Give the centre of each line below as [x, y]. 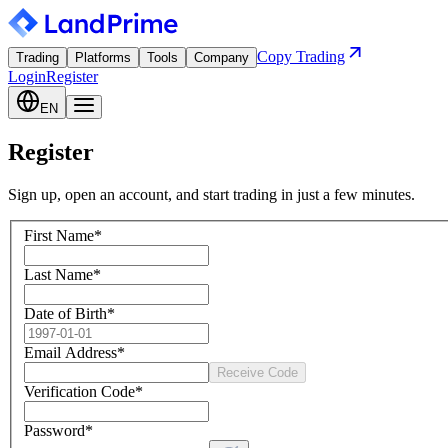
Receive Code [257, 373]
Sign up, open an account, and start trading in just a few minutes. [211, 194]
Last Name [58, 275]
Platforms [103, 57]
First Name [59, 236]
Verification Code [79, 392]
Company [221, 57]
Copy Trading [301, 56]
